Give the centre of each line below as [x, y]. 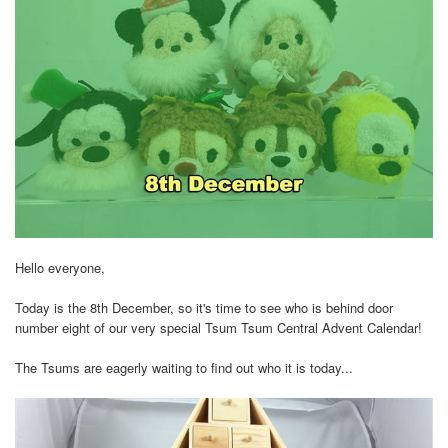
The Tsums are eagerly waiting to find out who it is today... [184, 367]
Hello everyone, [60, 267]
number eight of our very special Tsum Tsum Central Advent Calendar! [218, 327]
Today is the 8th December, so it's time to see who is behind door [204, 307]
